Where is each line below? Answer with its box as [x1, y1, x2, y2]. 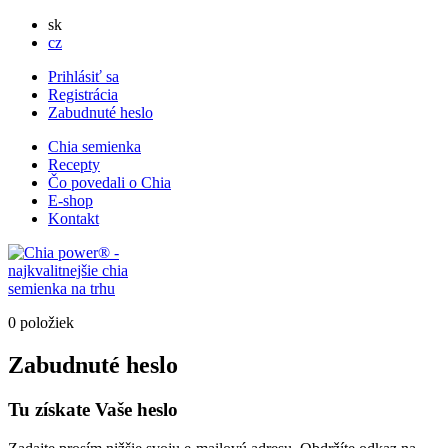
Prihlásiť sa [48, 68, 119, 85]
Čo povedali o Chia [48, 174, 171, 191]
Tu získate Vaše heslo [8, 398, 178, 420]
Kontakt [48, 210, 99, 227]
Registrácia [48, 86, 118, 103]
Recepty [48, 156, 100, 173]
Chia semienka [48, 138, 141, 155]
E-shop [48, 192, 93, 209]
